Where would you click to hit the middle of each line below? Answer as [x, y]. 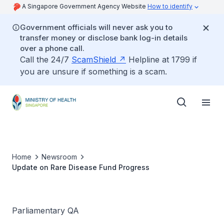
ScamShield [94, 59]
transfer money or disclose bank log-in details [104, 38]
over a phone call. [52, 48]
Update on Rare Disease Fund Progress [81, 167]
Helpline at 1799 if [161, 59]
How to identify [170, 6]
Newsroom [59, 157]
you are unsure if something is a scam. [93, 71]
